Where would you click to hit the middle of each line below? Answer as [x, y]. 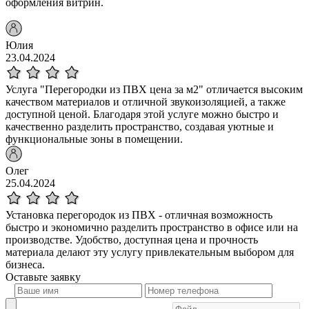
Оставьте [28, 277]
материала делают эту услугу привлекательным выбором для [150, 252]
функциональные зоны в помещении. [94, 139]
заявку [66, 277]
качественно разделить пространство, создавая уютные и [140, 127]
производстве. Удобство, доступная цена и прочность [132, 240]
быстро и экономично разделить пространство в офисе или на [152, 228]
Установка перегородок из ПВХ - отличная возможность [139, 215]
